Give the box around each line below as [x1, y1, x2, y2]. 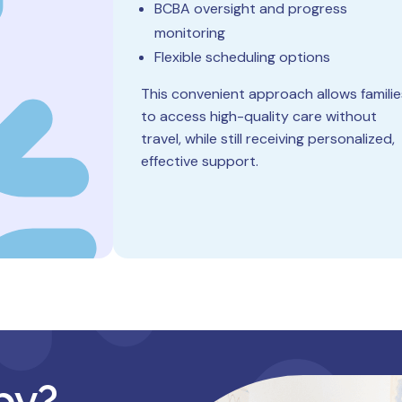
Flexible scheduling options [154, 48, 331, 66]
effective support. [141, 152, 259, 170]
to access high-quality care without [141, 107, 378, 126]
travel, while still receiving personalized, [141, 129, 396, 148]
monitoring [154, 23, 226, 42]
